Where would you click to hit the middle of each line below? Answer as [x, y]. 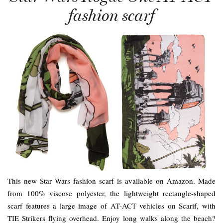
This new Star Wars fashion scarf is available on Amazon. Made [111, 180]
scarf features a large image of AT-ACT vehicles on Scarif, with [111, 205]
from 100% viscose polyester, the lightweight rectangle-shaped [111, 193]
